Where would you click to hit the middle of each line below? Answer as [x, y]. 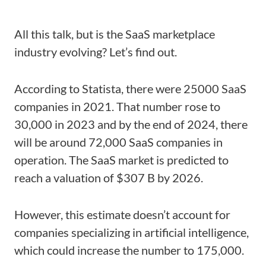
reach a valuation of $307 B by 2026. [109, 178]
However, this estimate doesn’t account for [122, 214]
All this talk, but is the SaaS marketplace [115, 34]
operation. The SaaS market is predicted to [121, 160]
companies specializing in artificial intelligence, [132, 232]
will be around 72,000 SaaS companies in [118, 142]
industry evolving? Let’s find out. [96, 52]
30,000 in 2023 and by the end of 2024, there [131, 124]
